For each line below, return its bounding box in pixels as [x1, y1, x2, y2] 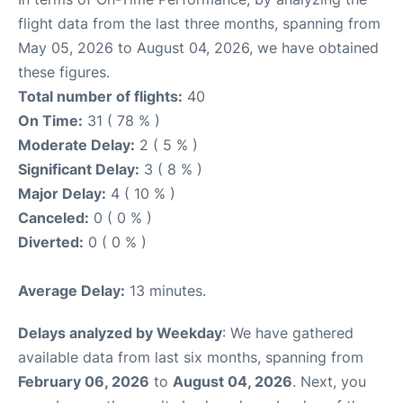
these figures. [18, 63, 110, 81]
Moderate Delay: [18, 136, 135, 154]
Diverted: [18, 233, 84, 251]
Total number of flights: [18, 87, 183, 105]
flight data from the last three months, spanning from [18, 14, 381, 32]
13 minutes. [125, 282, 206, 300]
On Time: [18, 112, 83, 130]
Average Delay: [18, 282, 125, 300]
